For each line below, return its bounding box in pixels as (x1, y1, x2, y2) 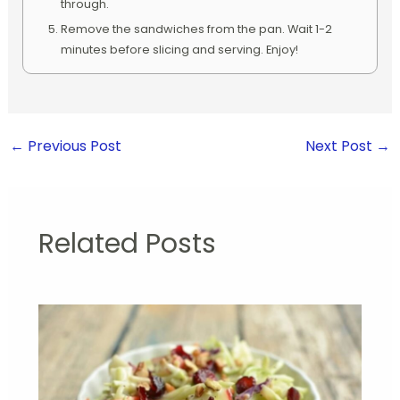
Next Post (305, 136, 377, 157)
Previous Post (23, 136, 121, 157)
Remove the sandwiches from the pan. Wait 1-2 (60, 21, 332, 37)
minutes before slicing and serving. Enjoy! (60, 42, 298, 58)
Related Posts (37, 225, 216, 263)
